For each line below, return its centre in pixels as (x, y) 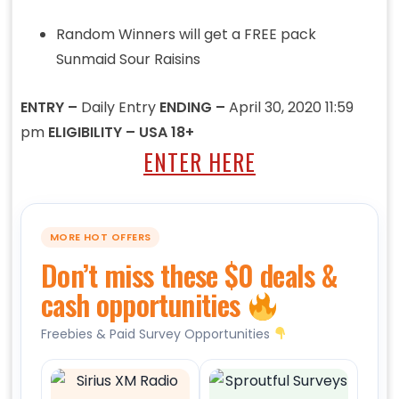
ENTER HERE (199, 162)
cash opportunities (143, 305)
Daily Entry (120, 108)
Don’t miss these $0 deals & (189, 275)
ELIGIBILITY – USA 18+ (121, 133)
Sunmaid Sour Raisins (128, 60)
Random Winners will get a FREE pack (186, 35)
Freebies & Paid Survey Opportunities (157, 334)
